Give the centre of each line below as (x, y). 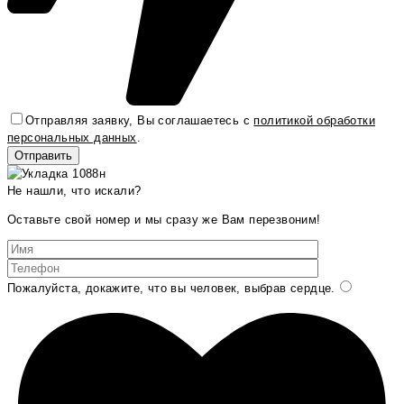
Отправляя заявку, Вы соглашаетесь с (140, 120)
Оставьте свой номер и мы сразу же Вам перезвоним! (164, 219)
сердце (309, 288)
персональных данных (72, 137)
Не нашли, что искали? (74, 190)
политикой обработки (315, 120)
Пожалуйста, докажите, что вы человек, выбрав (147, 288)
